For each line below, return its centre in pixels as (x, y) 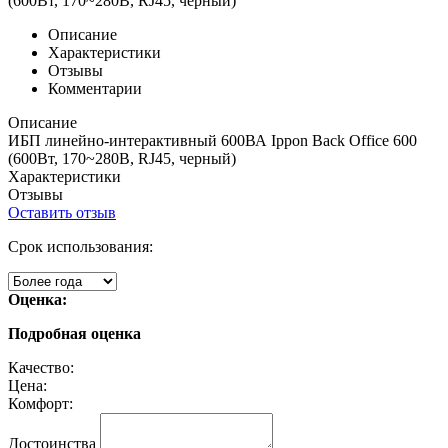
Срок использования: (80, 247)
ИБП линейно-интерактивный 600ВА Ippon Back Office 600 (212, 141)
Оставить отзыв (62, 213)
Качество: (41, 368)
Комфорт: (40, 404)
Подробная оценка (74, 334)
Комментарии (95, 89)
